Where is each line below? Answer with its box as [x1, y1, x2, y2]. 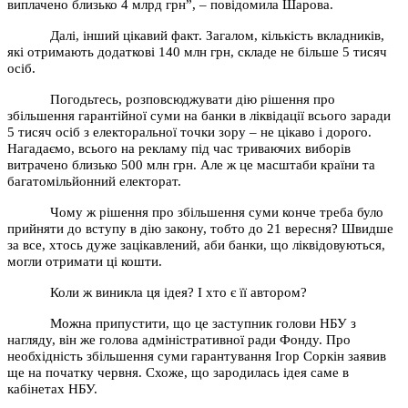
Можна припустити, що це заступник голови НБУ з [50, 315, 357, 331]
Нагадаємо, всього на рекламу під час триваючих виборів [7, 140, 351, 156]
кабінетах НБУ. [7, 381, 97, 396]
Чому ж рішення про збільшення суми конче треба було [50, 204, 384, 219]
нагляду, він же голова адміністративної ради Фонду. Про [7, 331, 351, 347]
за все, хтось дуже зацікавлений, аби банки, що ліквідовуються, [7, 237, 385, 252]
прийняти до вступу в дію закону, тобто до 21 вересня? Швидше [7, 220, 393, 236]
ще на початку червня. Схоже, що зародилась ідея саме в [7, 364, 349, 380]
